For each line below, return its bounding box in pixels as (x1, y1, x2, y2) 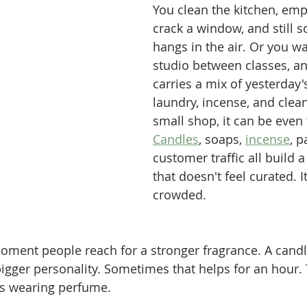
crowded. (153, 186, 206, 203)
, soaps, (199, 131, 245, 147)
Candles (153, 131, 199, 147)
